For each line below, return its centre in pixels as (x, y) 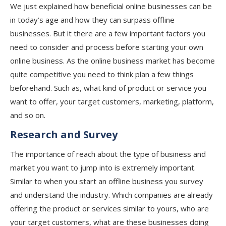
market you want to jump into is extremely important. (103, 167)
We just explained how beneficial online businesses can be (111, 6)
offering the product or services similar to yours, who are (109, 208)
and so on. (28, 115)
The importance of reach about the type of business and (108, 154)
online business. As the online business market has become (112, 61)
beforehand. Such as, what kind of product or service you (108, 88)
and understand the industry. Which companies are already (111, 195)
